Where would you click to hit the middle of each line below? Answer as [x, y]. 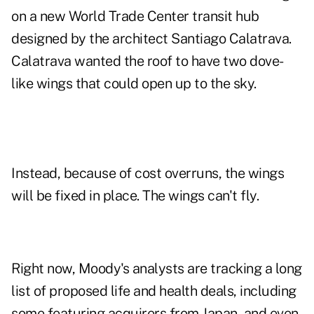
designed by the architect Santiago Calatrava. [151, 39]
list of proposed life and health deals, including [154, 291]
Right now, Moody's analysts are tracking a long [157, 269]
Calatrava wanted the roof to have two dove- [148, 61]
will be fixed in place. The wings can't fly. [135, 196]
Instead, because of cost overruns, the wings [148, 173]
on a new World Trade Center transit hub [135, 16]
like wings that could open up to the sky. [134, 84]
